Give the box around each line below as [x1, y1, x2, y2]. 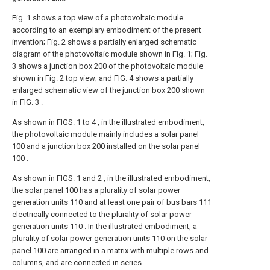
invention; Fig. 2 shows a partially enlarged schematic [12, 37, 196, 46]
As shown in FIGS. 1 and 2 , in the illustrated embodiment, [12, 174, 210, 183]
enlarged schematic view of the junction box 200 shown [12, 86, 205, 95]
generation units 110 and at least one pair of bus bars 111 [12, 198, 212, 207]
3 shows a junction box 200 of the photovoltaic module [12, 61, 203, 71]
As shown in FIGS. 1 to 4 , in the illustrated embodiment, [12, 118, 204, 127]
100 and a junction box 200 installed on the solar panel [12, 142, 200, 151]
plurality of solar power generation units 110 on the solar [12, 234, 207, 243]
